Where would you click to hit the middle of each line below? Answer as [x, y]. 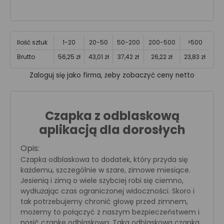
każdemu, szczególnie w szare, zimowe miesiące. [105, 170]
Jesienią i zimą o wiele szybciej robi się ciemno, [102, 180]
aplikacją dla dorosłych [112, 130]
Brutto [26, 57]
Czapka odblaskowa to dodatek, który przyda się [104, 159]
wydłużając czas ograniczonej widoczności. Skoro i [107, 191]
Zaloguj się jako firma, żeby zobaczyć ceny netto [112, 75]
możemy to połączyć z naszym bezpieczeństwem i [110, 212]
